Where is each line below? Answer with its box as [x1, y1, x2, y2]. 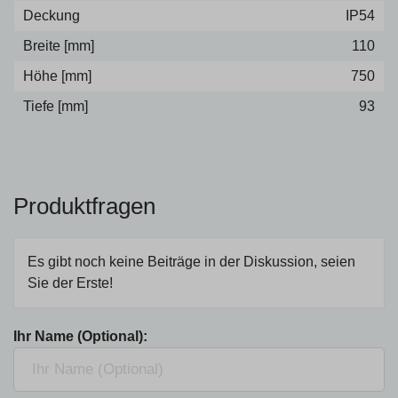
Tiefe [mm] [23, 99, 88, 114]
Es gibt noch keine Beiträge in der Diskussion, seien [28, 254, 355, 269]
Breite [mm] [23, 38, 94, 53]
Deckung [23, 8, 80, 23]
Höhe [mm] [23, 68, 92, 84]
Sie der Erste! [28, 275, 113, 291]
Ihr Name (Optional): [13, 329, 147, 344]
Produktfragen [13, 193, 155, 219]
